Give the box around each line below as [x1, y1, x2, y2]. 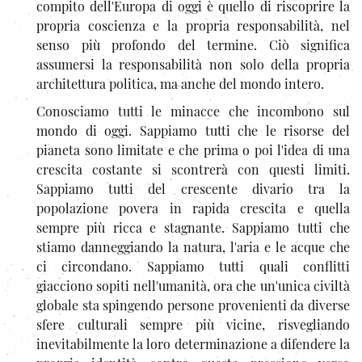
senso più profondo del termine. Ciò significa [36, 36, 350, 53]
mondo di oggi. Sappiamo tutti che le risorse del [36, 121, 350, 139]
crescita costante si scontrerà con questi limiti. [36, 160, 350, 178]
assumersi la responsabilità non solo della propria [36, 55, 350, 73]
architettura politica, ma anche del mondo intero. [36, 74, 324, 92]
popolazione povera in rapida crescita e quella [36, 199, 350, 217]
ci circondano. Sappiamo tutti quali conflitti [36, 257, 350, 275]
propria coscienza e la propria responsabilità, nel [36, 16, 350, 34]
